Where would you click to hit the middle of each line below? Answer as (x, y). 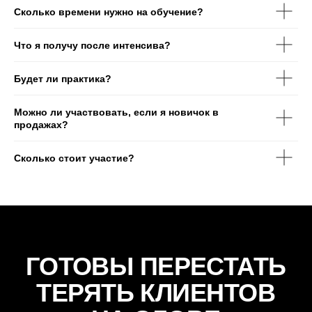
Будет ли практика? (63, 78)
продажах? (41, 124)
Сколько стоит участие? (74, 158)
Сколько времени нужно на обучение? (109, 11)
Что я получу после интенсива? (92, 45)
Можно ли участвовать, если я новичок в (116, 112)
